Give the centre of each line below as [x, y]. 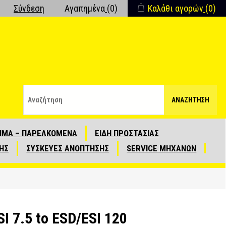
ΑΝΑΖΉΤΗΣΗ [190, 100]
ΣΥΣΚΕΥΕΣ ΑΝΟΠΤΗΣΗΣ [68, 148]
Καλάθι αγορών [176, 8]
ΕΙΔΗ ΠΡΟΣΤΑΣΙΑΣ [127, 133]
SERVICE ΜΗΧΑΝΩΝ [162, 148]
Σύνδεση [29, 8]
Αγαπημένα [85, 8]
